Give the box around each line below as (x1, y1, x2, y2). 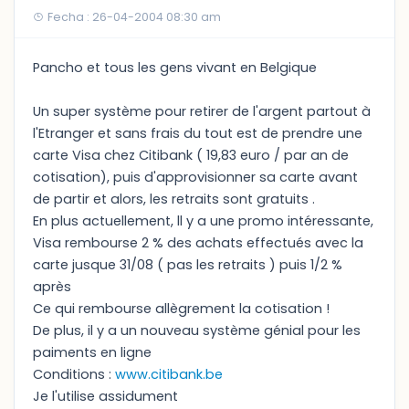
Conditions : (33, 365, 115, 383)
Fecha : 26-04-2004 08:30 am (45, 9, 221, 25)
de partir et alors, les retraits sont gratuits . (33, 190, 315, 208)
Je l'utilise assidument (33, 387, 178, 405)
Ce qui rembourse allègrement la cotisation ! (33, 299, 330, 318)
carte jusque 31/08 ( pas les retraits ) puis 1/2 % (33, 256, 342, 274)
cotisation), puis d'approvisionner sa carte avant (33, 168, 358, 186)
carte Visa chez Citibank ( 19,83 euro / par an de (33, 146, 349, 164)
